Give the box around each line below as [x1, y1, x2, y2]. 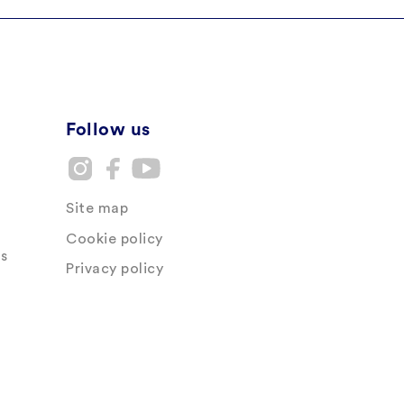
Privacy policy [66, 262, 163, 277]
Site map [66, 201, 128, 216]
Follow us [66, 121, 151, 140]
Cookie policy [66, 231, 163, 246]
